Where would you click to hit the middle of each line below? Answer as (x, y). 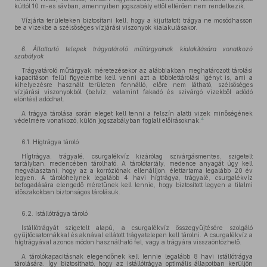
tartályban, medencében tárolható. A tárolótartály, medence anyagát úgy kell (133, 163)
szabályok (29, 56)
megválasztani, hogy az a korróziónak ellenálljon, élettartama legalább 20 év (133, 170)
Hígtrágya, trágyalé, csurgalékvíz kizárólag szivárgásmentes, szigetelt (137, 156)
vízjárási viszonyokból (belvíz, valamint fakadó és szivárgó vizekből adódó (133, 92)
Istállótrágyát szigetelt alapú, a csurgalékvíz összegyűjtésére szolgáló (137, 228)
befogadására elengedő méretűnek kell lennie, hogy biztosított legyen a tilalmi (133, 185)
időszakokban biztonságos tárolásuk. (67, 192)
